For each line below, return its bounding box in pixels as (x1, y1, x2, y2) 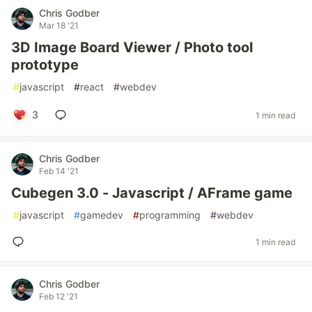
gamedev (80, 209, 123, 221)
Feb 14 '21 (39, 166, 79, 176)
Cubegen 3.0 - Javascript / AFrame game (11, 185, 292, 201)
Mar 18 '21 (39, 20, 79, 31)
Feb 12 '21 (39, 291, 78, 302)
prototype (11, 56, 79, 73)
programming (139, 209, 201, 221)
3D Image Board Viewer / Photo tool (11, 39, 253, 56)
